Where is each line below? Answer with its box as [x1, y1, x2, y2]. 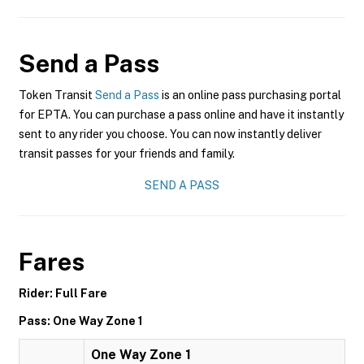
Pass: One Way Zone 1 [19, 314, 143, 327]
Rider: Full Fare [19, 287, 107, 300]
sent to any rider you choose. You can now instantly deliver [19, 128, 322, 141]
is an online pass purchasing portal [159, 89, 341, 102]
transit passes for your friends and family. [19, 147, 235, 160]
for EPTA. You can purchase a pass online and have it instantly [19, 108, 344, 121]
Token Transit [19, 89, 95, 102]
